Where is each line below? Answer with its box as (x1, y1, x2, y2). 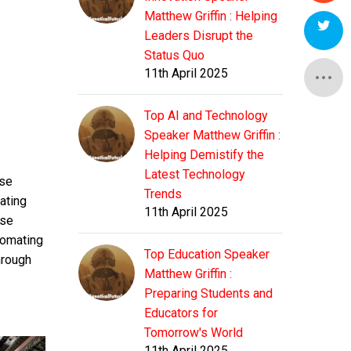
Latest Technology (144, 167, 245, 183)
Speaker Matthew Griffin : (144, 128, 280, 143)
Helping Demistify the (144, 147, 264, 163)
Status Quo (144, 48, 204, 63)
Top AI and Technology (144, 108, 268, 124)
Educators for (144, 306, 218, 321)
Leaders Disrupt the (144, 28, 253, 44)
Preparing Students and (144, 286, 273, 302)
